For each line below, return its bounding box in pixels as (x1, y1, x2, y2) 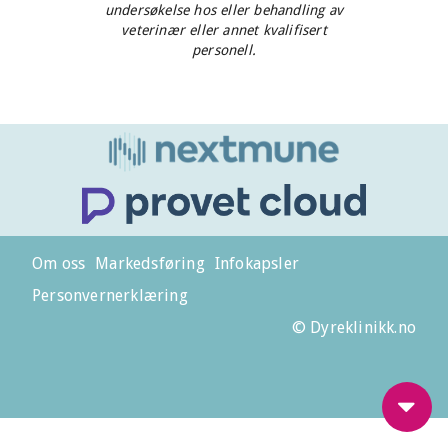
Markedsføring (95, 253, 205, 273)
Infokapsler (214, 253, 300, 273)
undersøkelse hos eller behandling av (104, 2, 344, 18)
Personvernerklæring (32, 285, 188, 305)
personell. (192, 42, 256, 58)
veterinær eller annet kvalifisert (121, 22, 327, 38)
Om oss (32, 253, 86, 273)
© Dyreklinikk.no (291, 317, 416, 337)
